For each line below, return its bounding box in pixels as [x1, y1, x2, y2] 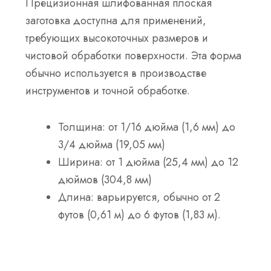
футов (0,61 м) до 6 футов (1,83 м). [58, 207, 221, 223]
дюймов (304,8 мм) [58, 172, 152, 188]
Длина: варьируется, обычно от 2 [58, 189, 221, 206]
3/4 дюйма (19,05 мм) [58, 137, 166, 153]
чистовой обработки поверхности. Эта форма [25, 47, 242, 64]
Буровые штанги [25, 243, 119, 261]
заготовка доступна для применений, [25, 12, 207, 28]
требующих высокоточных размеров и [25, 30, 209, 46]
